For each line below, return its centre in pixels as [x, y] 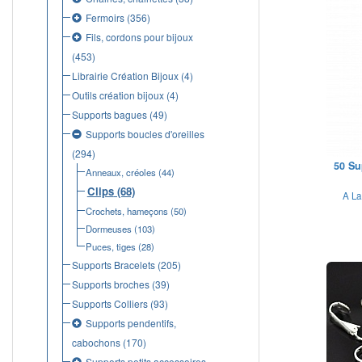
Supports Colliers [109, 303]
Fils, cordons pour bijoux [139, 37]
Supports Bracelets [113, 265]
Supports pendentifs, [130, 323]
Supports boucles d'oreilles [145, 134]
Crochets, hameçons [126, 211]
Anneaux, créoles [120, 172]
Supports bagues [109, 114]
